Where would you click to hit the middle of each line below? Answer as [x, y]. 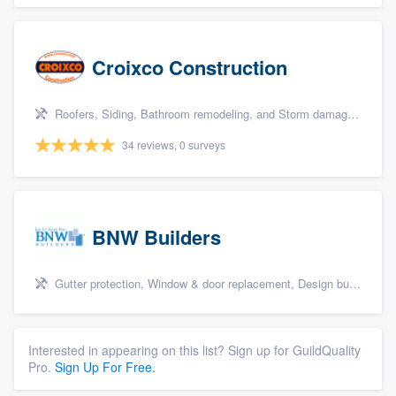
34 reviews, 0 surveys [174, 145]
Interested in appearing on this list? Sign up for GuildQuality [194, 350]
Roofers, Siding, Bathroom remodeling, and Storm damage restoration [199, 114]
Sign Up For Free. [105, 367]
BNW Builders [156, 237]
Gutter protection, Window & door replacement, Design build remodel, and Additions [200, 284]
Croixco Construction [190, 68]
